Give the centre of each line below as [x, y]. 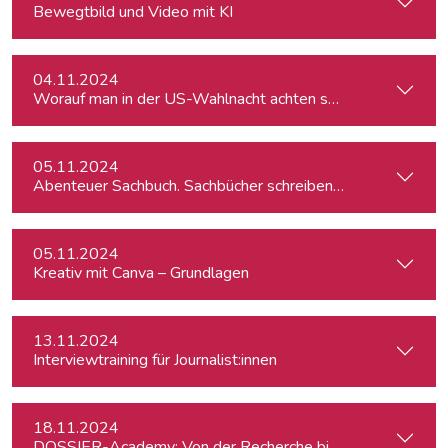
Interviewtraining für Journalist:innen [155, 360]
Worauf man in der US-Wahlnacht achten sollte [197, 99]
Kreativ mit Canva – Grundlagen [141, 273]
